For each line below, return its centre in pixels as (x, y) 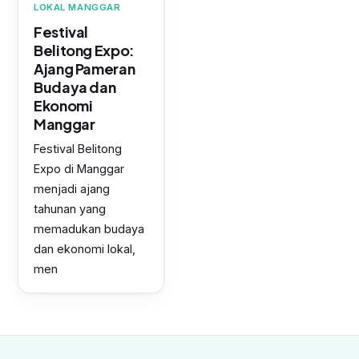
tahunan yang (70, 209)
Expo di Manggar (79, 169)
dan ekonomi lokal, (85, 249)
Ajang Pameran (85, 69)
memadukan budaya (89, 229)
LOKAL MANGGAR (77, 8)
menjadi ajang (72, 189)
